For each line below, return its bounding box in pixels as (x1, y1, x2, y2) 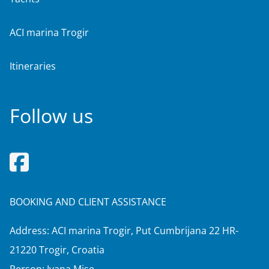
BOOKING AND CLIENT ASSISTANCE (10, 195, 166, 209)
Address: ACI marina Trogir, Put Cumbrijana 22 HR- (10, 224, 238, 238)
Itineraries (10, 59, 56, 73)
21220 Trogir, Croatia (10, 243, 104, 257)
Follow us (10, 102, 93, 128)
